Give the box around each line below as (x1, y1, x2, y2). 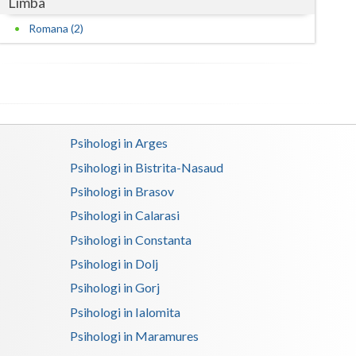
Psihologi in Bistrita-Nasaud (70, 159, 224, 175)
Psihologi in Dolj (70, 256, 159, 272)
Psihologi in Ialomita (70, 304, 181, 319)
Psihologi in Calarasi (70, 207, 180, 223)
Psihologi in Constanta (70, 231, 192, 247)
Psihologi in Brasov (70, 184, 175, 199)
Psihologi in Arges (70, 135, 168, 151)
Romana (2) (29, 21, 84, 36)
